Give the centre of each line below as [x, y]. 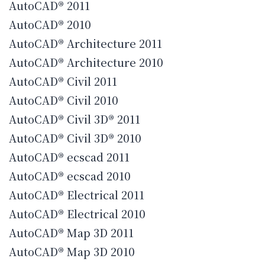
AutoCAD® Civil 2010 [64, 100]
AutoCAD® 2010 [50, 25]
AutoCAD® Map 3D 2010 [72, 252]
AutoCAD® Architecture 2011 [85, 43]
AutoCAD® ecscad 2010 [70, 176]
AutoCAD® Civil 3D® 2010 [75, 138]
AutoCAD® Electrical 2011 [77, 195]
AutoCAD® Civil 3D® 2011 [75, 119]
